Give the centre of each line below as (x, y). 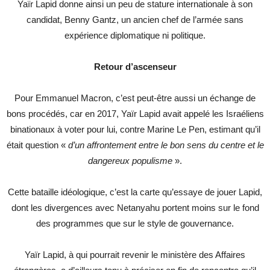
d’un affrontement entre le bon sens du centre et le (166, 145)
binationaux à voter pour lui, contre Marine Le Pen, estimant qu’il (135, 130)
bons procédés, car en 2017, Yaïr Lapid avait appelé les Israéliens (135, 114)
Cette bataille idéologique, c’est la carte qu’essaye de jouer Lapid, (135, 192)
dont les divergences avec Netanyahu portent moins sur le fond (135, 208)
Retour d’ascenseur (135, 67)
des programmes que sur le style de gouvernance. (135, 224)
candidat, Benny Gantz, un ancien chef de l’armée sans (135, 20)
